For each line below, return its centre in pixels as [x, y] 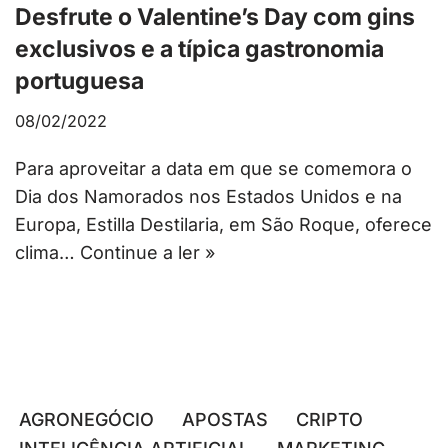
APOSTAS [225, 419]
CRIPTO [329, 419]
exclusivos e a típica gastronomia [199, 48]
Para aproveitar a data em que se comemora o [213, 168]
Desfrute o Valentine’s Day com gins [215, 16]
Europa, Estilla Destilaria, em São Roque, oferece [223, 224]
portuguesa [79, 80]
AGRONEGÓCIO [86, 419]
